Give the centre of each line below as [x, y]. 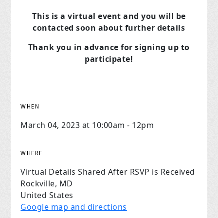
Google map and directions [74, 207]
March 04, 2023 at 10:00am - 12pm [87, 125]
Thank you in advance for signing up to [109, 47]
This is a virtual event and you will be [109, 16]
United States [47, 195]
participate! [109, 59]
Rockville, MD [47, 184]
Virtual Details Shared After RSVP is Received [108, 172]
